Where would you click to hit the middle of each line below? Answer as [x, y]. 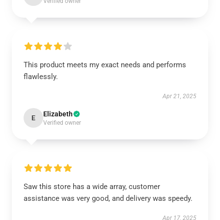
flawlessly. [41, 77]
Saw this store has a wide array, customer [92, 187]
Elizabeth [58, 114]
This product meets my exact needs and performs [105, 65]
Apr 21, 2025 [179, 96]
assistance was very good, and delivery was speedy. [108, 198]
